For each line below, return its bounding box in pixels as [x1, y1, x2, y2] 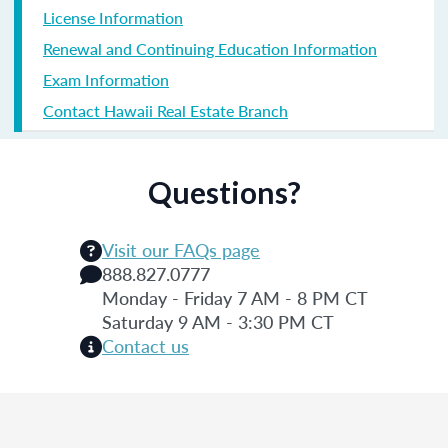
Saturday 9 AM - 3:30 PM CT [102, 308, 334, 334]
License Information [43, 5, 183, 29]
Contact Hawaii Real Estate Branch [43, 98, 288, 122]
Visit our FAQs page [102, 236, 260, 262]
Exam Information [43, 67, 169, 91]
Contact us [102, 332, 189, 358]
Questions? [147, 173, 301, 210]
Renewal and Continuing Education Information [43, 36, 377, 60]
